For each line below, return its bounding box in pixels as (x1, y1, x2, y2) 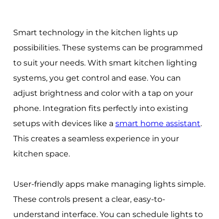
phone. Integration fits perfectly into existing (13, 104, 188, 113)
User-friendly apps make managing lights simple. (13, 179, 205, 189)
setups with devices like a (13, 119, 115, 129)
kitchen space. (13, 149, 70, 159)
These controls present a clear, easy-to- (13, 195, 165, 204)
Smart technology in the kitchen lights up (13, 28, 178, 38)
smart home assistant (115, 119, 200, 129)
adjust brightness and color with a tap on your (13, 88, 193, 98)
